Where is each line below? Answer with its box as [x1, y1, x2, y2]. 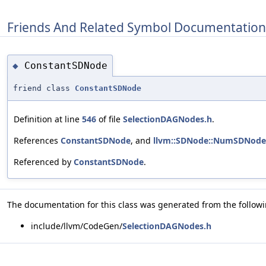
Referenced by [14, 156, 74, 168]
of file [96, 113, 123, 125]
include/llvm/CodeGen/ [31, 220, 122, 232]
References [14, 135, 61, 147]
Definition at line [14, 113, 82, 125]
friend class [13, 84, 75, 93]
